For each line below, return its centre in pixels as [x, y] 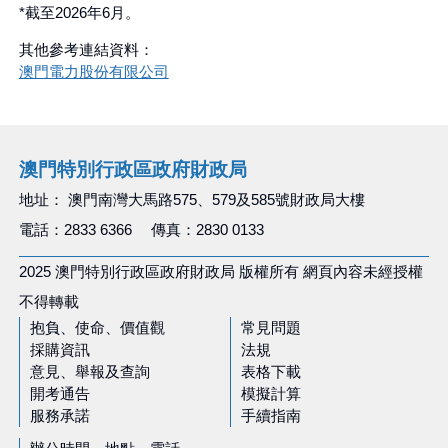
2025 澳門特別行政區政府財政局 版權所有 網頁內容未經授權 [220, 271]
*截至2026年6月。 [79, 12]
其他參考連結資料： [86, 49]
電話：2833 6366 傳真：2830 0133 [141, 229]
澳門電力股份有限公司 [93, 71]
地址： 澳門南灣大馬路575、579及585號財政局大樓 [191, 199]
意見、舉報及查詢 [90, 371]
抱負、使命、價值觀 [97, 327]
